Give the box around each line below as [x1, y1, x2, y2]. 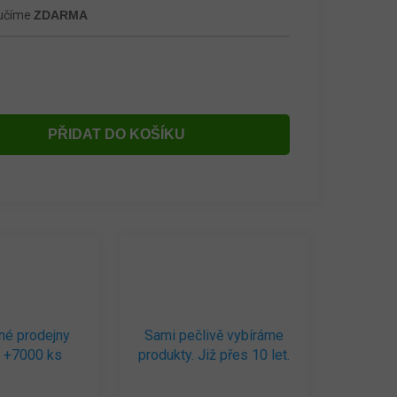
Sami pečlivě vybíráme [144, 327, 284, 344]
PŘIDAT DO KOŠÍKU [48, 127, 186, 142]
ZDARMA [34, 8, 89, 22]
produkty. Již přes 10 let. [137, 346, 290, 363]
